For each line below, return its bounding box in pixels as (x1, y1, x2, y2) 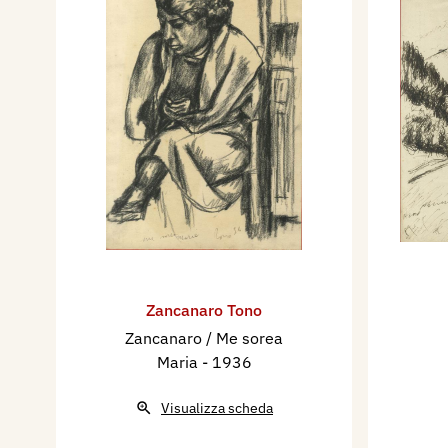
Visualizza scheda (161, 399, 273, 418)
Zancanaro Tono (146, 300, 262, 321)
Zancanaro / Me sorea (125, 328, 283, 349)
